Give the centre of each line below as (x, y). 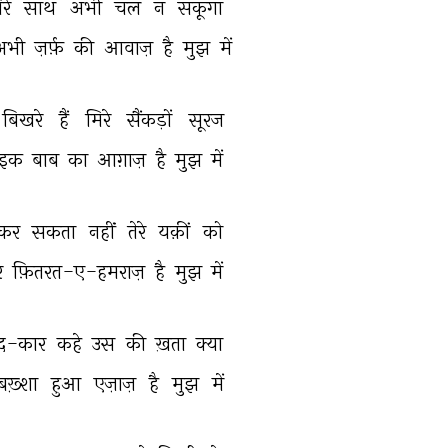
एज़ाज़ (117, 383)
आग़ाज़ (124, 159)
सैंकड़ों (152, 119)
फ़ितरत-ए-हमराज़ (81, 271)
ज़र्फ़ (51, 47)
